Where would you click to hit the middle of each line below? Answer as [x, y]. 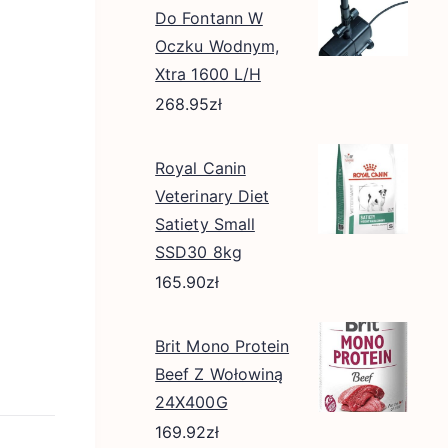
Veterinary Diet [212, 196]
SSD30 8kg [198, 252]
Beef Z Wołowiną [219, 374]
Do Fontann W [209, 18]
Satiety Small [205, 224]
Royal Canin [200, 168]
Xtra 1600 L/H [208, 74]
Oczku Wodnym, [217, 46]
